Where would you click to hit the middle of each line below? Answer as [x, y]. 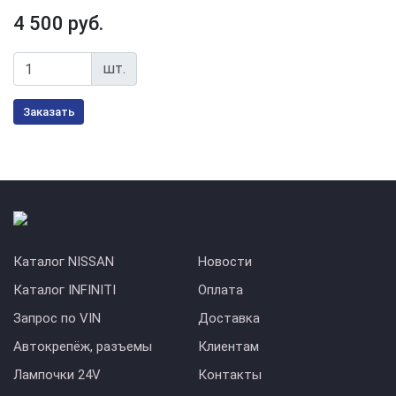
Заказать [49, 112]
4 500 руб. [58, 23]
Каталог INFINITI [65, 290]
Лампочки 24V [57, 375]
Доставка [229, 318]
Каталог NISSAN [64, 262]
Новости [225, 262]
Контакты [230, 375]
